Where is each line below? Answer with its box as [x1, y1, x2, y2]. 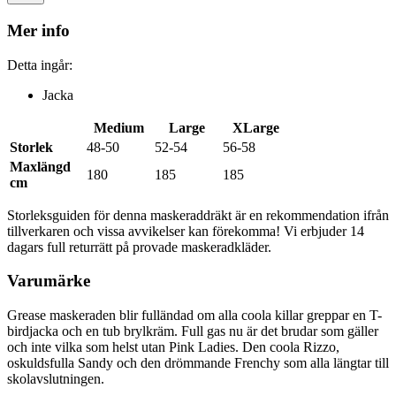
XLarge [232, 119, 279, 135]
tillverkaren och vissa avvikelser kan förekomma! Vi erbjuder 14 [7, 223, 364, 239]
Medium [94, 119, 144, 135]
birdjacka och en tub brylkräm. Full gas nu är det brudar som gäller [7, 324, 378, 339]
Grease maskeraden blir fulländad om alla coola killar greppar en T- [7, 308, 382, 324]
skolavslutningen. [7, 371, 104, 387]
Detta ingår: [7, 57, 72, 72]
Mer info [7, 20, 70, 40]
